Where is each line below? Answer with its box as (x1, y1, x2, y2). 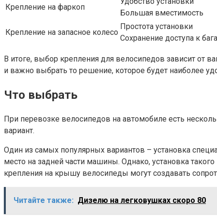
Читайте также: (14, 196, 74, 205)
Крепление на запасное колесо (5, 28, 118, 37)
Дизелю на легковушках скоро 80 (77, 196, 206, 205)
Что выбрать (4, 88, 77, 102)
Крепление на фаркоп (5, 2, 85, 12)
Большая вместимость (120, 8, 203, 18)
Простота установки (120, 22, 193, 31)
